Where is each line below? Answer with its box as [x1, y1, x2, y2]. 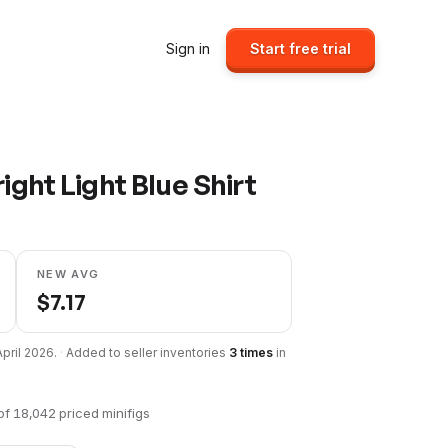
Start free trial [250, 39, 351, 57]
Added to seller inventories [66, 345, 229, 360]
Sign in [166, 39, 210, 57]
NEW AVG [37, 267, 100, 281]
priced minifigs [56, 405, 150, 421]
